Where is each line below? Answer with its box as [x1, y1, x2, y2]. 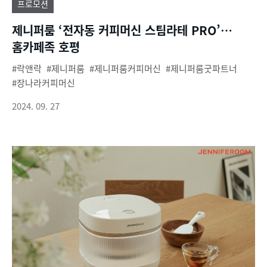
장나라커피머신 [17, 76, 75, 89]
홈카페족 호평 [12, 38, 80, 56]
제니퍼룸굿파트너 [170, 62, 237, 75]
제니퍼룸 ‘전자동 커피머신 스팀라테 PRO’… [12, 21, 232, 39]
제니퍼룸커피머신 [94, 62, 161, 75]
